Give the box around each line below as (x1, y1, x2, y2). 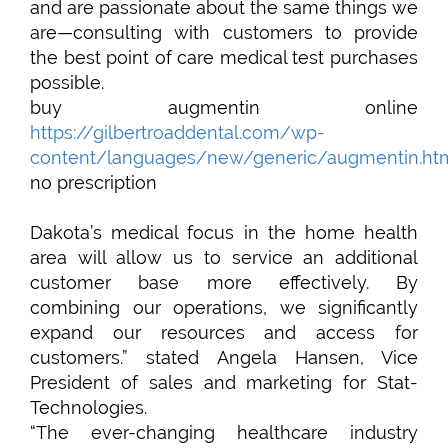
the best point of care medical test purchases (30, 47, 418, 68)
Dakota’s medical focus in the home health (30, 222, 418, 243)
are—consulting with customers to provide (30, 22, 418, 43)
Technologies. (30, 397, 147, 418)
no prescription (30, 172, 157, 193)
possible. (30, 72, 104, 93)
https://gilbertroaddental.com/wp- (30, 122, 325, 143)
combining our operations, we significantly (30, 297, 418, 318)
